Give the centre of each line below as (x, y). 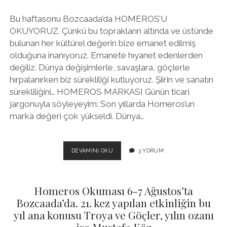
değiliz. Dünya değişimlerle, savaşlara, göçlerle (100, 68)
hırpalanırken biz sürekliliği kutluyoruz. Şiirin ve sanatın (111, 80)
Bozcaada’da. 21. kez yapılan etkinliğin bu (113, 203)
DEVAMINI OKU (92, 151)
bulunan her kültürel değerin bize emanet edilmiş (102, 43)
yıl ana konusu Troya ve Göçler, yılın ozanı (113, 215)
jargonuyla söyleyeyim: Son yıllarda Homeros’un (102, 104)
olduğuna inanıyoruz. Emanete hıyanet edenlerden (106, 55)
